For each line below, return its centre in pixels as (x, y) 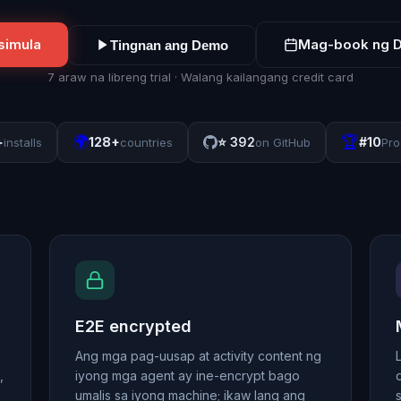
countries (146, 142)
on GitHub (282, 142)
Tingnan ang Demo (169, 45)
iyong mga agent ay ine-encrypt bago (188, 375)
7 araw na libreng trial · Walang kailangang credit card (200, 77)
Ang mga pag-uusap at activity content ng (199, 356)
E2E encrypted (134, 326)
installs (22, 142)
